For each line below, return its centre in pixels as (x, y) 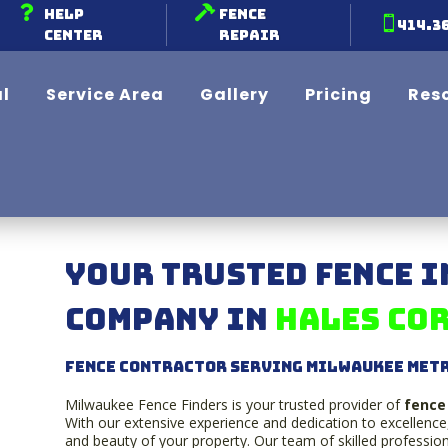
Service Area (105, 94)
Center (73, 35)
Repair (250, 35)
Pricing (338, 94)
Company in (169, 319)
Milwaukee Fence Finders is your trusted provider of (234, 404)
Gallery (234, 94)
